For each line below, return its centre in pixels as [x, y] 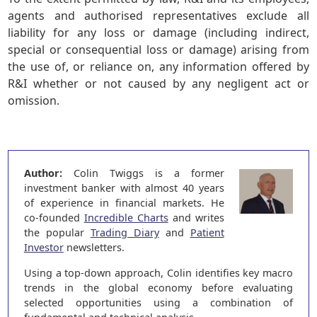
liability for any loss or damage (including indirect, [158, 33]
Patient [207, 233]
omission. [34, 101]
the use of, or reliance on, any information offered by [158, 67]
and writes [196, 218]
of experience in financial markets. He [124, 203]
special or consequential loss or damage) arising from [158, 50]
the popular [57, 233]
